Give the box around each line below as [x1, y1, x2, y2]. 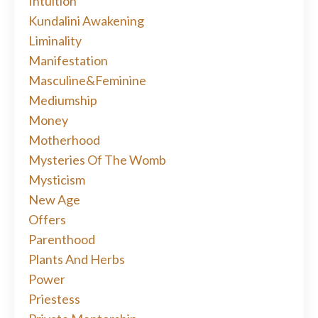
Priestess [28, 291, 80, 307]
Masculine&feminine [28, 72, 146, 89]
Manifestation [28, 53, 108, 69]
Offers [28, 212, 66, 228]
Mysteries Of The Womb [28, 152, 166, 168]
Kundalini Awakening [28, 13, 144, 29]
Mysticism [28, 172, 85, 188]
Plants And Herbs [28, 251, 125, 268]
